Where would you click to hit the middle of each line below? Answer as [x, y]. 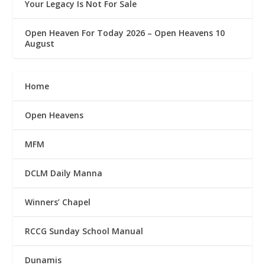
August [40, 43]
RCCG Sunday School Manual [84, 231]
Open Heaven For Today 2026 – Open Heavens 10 [125, 33]
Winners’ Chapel [58, 202]
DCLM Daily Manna [64, 173]
